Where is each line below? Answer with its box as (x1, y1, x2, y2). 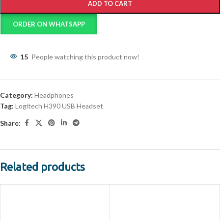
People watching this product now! (31, 53, 139, 61)
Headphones (34, 91, 74, 99)
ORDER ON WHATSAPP (13, 20, 85, 28)
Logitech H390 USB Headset (15, 102, 103, 110)
